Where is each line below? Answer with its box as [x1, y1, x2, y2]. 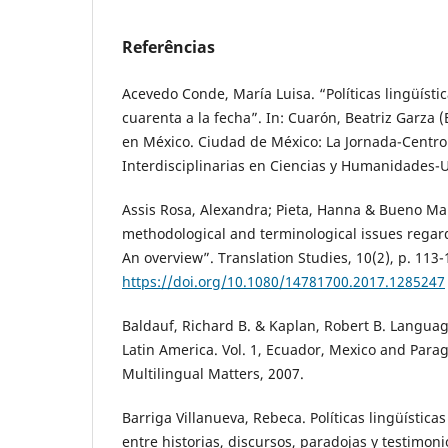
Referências [122, 36, 215, 59]
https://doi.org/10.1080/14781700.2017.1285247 [122, 272, 445, 292]
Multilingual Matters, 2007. [122, 364, 304, 384]
